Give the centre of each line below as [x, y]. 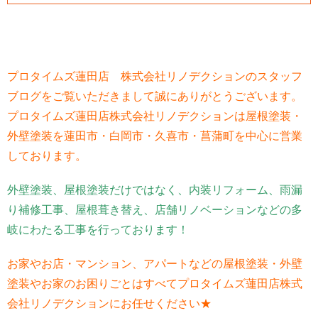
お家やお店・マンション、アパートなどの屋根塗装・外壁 [155, 264]
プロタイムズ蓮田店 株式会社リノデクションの [132, 76]
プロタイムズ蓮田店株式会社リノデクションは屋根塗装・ [155, 116]
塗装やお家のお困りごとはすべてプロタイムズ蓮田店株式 [155, 284]
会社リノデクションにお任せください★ [109, 303]
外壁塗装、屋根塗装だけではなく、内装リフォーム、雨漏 [155, 190]
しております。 [47, 156]
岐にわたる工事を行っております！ [98, 230]
